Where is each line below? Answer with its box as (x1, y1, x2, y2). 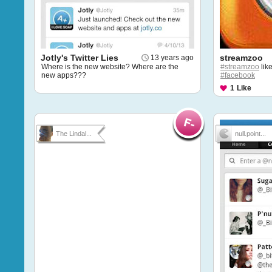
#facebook (220, 71, 255, 80)
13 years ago (151, 53, 194, 62)
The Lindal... (56, 130, 92, 137)
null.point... (235, 130, 266, 137)
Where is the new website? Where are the (41, 63, 178, 71)
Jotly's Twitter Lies (41, 53, 118, 63)
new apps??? (41, 71, 86, 80)
